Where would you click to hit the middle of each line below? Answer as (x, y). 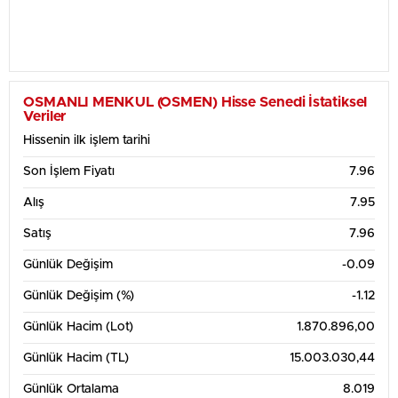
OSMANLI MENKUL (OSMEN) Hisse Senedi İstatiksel (195, 102)
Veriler (45, 116)
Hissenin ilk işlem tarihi (87, 140)
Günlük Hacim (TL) (76, 358)
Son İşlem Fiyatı (69, 171)
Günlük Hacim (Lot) (78, 327)
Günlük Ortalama (71, 389)
